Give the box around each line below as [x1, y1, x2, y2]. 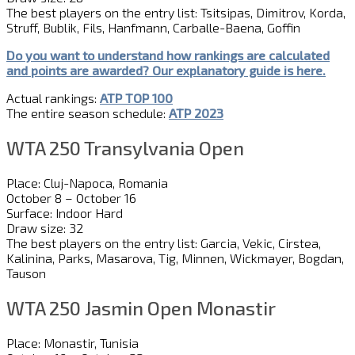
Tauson [6, 265, 46, 281]
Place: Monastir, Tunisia [6, 334, 139, 350]
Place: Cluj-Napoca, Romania [6, 174, 168, 190]
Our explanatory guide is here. [149, 63, 326, 78]
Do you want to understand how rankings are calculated [6, 48, 330, 63]
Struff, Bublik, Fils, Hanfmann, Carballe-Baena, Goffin [6, 20, 300, 36]
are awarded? [67, 63, 149, 78]
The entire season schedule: [6, 105, 169, 121]
